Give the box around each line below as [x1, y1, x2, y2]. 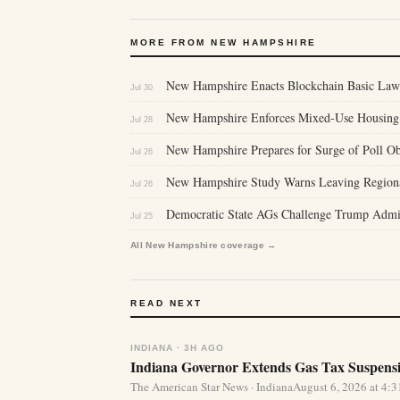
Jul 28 [130, 115, 153, 125]
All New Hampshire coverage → [130, 240, 277, 251]
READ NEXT [130, 298, 203, 309]
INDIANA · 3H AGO [130, 343, 224, 354]
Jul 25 [130, 212, 153, 221]
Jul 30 [130, 83, 153, 93]
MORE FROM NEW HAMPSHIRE [130, 37, 317, 48]
